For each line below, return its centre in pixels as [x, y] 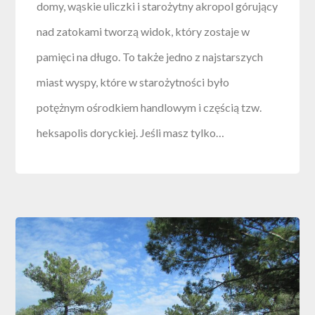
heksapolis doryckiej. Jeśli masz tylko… [131, 132]
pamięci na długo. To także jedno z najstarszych [150, 56]
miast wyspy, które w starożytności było [133, 82]
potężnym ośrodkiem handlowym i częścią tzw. [149, 107]
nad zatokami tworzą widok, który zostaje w [143, 31]
